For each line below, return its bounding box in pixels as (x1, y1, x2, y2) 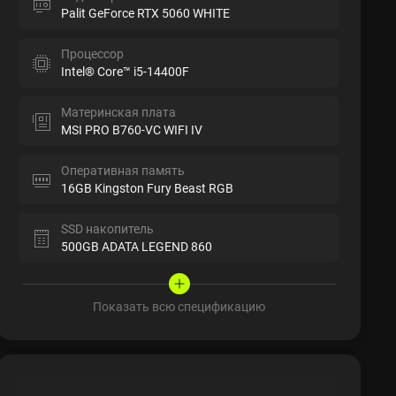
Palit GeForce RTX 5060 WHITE (61, 4, 231, 22)
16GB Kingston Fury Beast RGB (61, 179, 234, 197)
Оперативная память (61, 162, 186, 179)
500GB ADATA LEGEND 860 (61, 238, 213, 255)
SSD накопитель (61, 220, 155, 238)
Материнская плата (61, 103, 177, 121)
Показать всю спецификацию (93, 298, 266, 316)
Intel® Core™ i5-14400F (61, 63, 190, 80)
